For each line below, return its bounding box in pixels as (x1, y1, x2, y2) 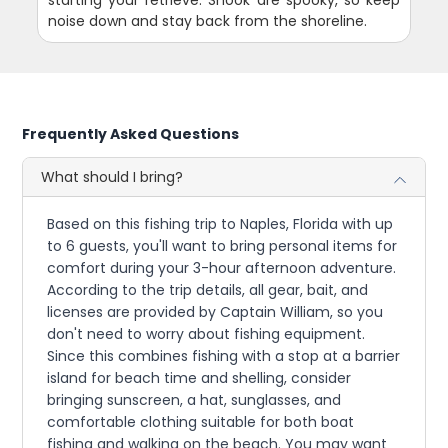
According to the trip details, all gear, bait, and (47, 280, 369, 301)
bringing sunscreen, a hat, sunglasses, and (47, 390, 342, 411)
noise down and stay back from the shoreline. (48, 11, 368, 32)
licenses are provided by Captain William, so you (47, 302, 384, 323)
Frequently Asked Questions (22, 124, 240, 145)
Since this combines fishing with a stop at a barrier (47, 346, 401, 367)
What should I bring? (41, 167, 184, 188)
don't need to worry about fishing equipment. (47, 324, 366, 345)
